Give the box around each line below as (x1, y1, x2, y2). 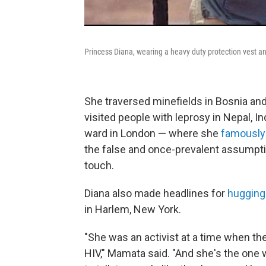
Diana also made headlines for (84, 187, 227, 199)
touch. (84, 159, 114, 172)
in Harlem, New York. (84, 203, 181, 216)
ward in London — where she (84, 127, 221, 140)
